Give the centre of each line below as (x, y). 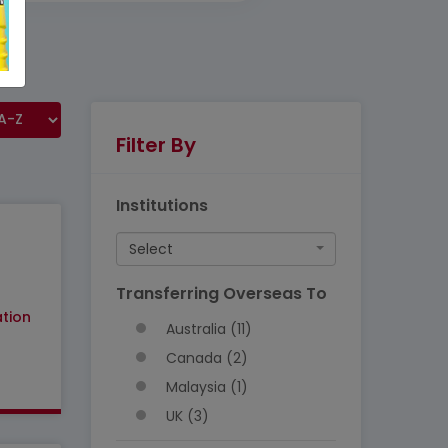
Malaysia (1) (207, 387)
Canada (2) (207, 358)
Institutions (162, 205)
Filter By (156, 145)
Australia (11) (209, 329)
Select (151, 249)
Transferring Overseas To (221, 293)
